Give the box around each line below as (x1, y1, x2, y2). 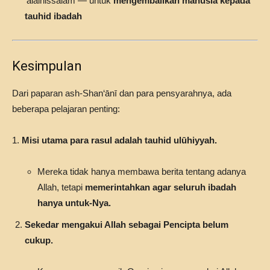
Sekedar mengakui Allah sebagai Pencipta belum (25, 219, 228, 230)
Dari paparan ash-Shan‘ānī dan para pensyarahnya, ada (12, 88, 231, 98)
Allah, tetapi (37, 182, 85, 192)
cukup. (25, 235, 53, 245)
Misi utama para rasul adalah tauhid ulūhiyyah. (22, 135, 217, 145)
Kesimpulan (12, 58, 82, 74)
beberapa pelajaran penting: (12, 104, 120, 114)
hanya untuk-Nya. (37, 198, 111, 208)
